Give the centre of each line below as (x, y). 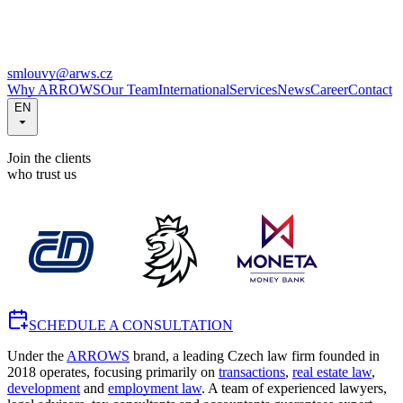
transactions (252, 372)
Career (329, 90)
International (194, 90)
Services (253, 90)
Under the (37, 356)
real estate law (332, 372)
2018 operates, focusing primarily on (113, 372)
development (44, 389)
